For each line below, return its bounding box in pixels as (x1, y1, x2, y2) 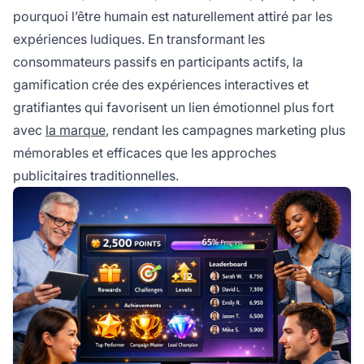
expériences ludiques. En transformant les (13, 30, 265, 47)
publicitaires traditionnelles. (13, 167, 179, 184)
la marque (45, 121, 106, 138)
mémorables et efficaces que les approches (13, 144, 276, 161)
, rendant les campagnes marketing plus (106, 121, 345, 138)
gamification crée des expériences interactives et (13, 76, 309, 93)
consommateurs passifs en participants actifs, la (13, 53, 303, 70)
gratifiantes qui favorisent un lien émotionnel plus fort (13, 98, 334, 115)
